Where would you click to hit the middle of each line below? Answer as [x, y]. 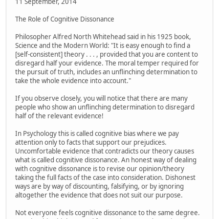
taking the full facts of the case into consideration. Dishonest [105, 177]
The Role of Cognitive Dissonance [65, 19]
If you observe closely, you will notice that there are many [101, 98]
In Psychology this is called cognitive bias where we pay [97, 133]
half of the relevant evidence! [59, 116]
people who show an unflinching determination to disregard [105, 107]
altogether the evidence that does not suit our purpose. [99, 195]
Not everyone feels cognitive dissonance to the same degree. [108, 212]
